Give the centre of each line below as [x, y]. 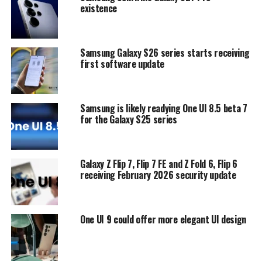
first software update [122, 63]
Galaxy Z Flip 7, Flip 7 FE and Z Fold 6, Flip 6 [158, 163]
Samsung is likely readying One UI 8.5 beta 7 [163, 108]
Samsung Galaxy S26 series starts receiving [165, 52]
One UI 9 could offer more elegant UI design [163, 219]
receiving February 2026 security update [158, 175]
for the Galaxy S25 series [128, 119]
